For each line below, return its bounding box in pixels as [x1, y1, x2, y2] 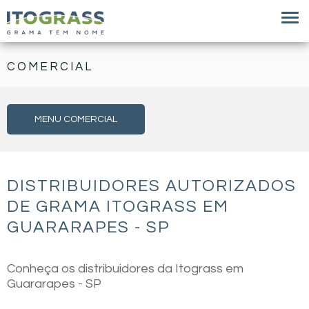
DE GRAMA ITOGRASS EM [7, 198, 229, 215]
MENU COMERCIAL [34, 114, 117, 124]
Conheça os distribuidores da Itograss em [7, 262, 243, 275]
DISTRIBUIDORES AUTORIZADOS [7, 177, 297, 195]
